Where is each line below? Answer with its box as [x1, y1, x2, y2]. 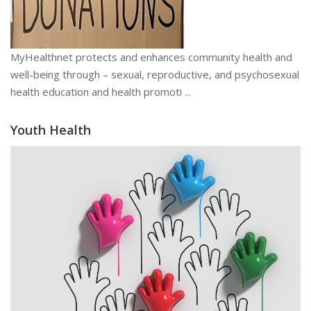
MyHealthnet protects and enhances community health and [10, 50, 292, 65]
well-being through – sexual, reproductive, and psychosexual [10, 67, 299, 82]
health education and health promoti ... [10, 85, 191, 99]
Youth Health [10, 121, 91, 139]
